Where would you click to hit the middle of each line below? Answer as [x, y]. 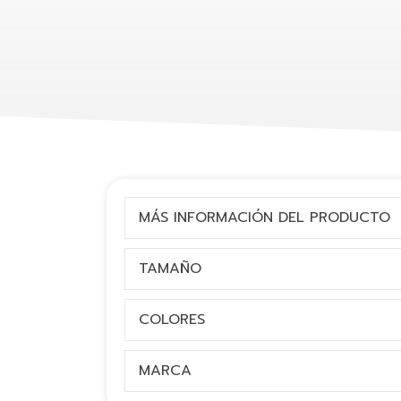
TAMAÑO [170, 269]
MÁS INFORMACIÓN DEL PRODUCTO [264, 218]
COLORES [172, 320]
